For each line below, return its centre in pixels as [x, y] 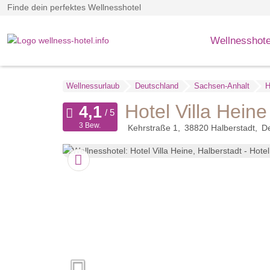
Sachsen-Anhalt [221, 86]
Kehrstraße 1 [152, 128]
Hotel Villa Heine [196, 112]
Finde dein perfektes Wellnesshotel [74, 8]
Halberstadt [233, 128]
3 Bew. [90, 126]
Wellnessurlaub [93, 86]
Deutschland [156, 86]
